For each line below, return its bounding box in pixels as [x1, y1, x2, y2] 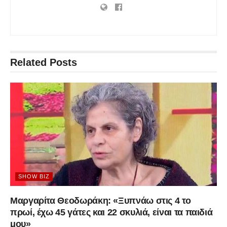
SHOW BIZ [18, 173, 50, 180]
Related [10, 57, 47, 68]
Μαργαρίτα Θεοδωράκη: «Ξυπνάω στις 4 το [10, 196, 191, 206]
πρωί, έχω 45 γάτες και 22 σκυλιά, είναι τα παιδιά [10, 207, 213, 218]
